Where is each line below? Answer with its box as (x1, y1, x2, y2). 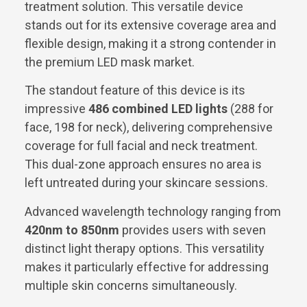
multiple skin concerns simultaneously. (25, 278, 237, 293)
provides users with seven (119, 222, 266, 237)
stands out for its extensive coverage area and (25, 17, 276, 32)
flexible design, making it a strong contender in (25, 36, 276, 51)
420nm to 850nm (25, 222, 119, 237)
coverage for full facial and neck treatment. (25, 138, 258, 153)
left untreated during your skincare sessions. (25, 175, 268, 191)
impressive (25, 101, 88, 116)
